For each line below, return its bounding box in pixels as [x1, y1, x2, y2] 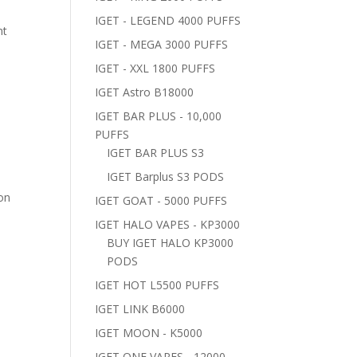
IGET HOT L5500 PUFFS [95, 277, 220, 292]
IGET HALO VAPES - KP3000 [95, 217, 241, 232]
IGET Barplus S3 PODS [107, 169, 225, 184]
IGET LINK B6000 [95, 301, 186, 316]
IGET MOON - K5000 [95, 325, 203, 340]
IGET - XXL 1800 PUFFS [95, 61, 216, 76]
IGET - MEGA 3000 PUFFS [95, 37, 229, 52]
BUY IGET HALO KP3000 [107, 235, 234, 250]
